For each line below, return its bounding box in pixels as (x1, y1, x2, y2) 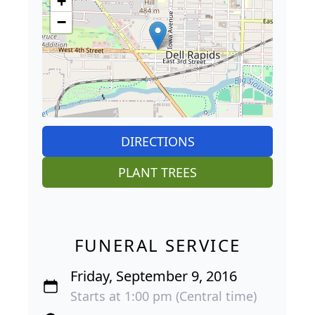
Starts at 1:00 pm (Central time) (70, 287, 257, 304)
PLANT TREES (118, 163, 197, 181)
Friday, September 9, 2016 (70, 266, 237, 285)
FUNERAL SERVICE (74, 233, 241, 257)
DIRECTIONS (120, 132, 195, 150)
